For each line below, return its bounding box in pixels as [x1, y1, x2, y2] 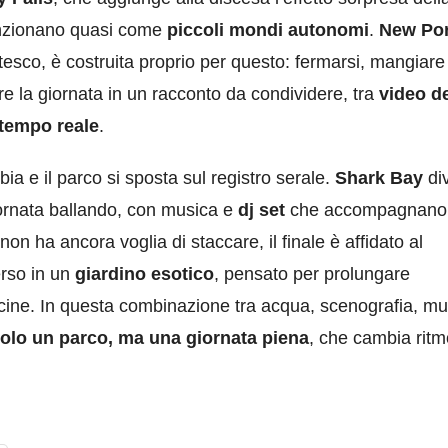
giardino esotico [75, 264, 214, 285]
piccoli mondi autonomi [167, 20, 369, 41]
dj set [238, 200, 285, 221]
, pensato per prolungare [214, 264, 410, 285]
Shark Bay [335, 168, 423, 189]
